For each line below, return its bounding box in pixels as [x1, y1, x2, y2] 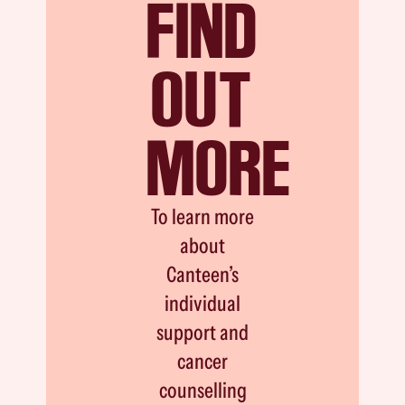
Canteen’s [166, 260, 239, 287]
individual [165, 289, 240, 316]
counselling [158, 376, 247, 403]
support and [156, 318, 249, 345]
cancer [177, 347, 228, 374]
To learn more [151, 202, 254, 230]
